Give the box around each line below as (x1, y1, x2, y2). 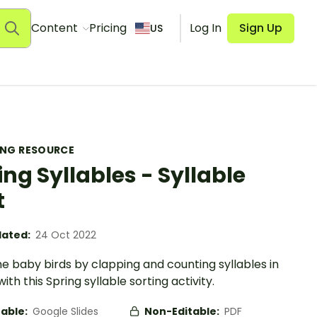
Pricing (88, 20, 127, 36)
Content (30, 20, 81, 36)
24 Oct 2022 (35, 228, 96, 242)
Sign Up (239, 20, 282, 36)
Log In (190, 20, 221, 36)
